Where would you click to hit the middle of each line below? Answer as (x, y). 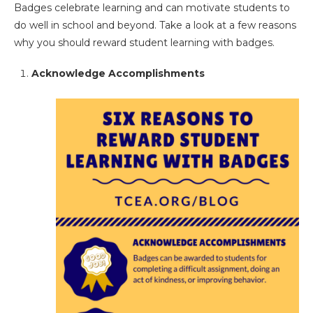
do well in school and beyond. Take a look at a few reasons (155, 25)
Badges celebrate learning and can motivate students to (152, 8)
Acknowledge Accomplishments (118, 73)
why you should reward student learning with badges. (144, 43)
